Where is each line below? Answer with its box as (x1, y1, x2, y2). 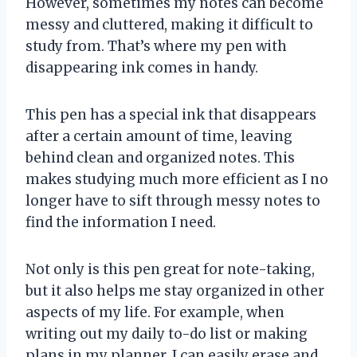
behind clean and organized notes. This (25, 149, 295, 167)
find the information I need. (25, 214, 216, 232)
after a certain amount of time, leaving (25, 127, 292, 146)
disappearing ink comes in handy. (25, 59, 258, 77)
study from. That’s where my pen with (25, 37, 287, 56)
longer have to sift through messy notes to (25, 192, 320, 210)
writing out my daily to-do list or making (25, 325, 308, 343)
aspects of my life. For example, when (25, 304, 284, 322)
